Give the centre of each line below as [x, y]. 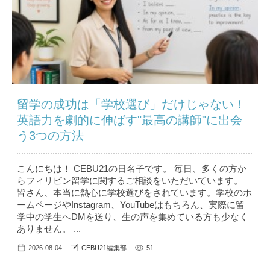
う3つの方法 [50, 135]
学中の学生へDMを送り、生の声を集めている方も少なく [133, 216]
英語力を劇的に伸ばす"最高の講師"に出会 [130, 120]
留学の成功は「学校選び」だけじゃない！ [131, 104]
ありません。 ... [49, 228]
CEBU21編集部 [104, 247]
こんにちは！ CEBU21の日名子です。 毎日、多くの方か [132, 168]
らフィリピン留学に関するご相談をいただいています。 [130, 180]
